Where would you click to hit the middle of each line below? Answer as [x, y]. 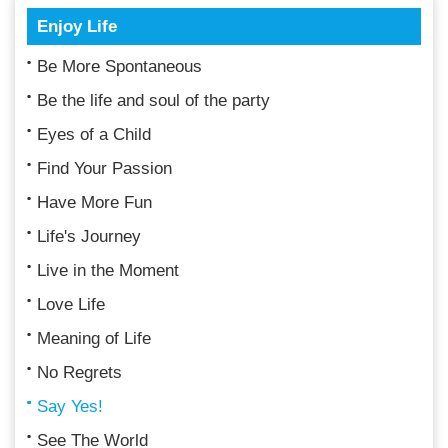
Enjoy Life [77, 26]
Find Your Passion [104, 168]
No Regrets [79, 372]
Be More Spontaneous [119, 66]
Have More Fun [94, 202]
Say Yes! [70, 406]
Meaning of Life [94, 338]
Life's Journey [89, 236]
